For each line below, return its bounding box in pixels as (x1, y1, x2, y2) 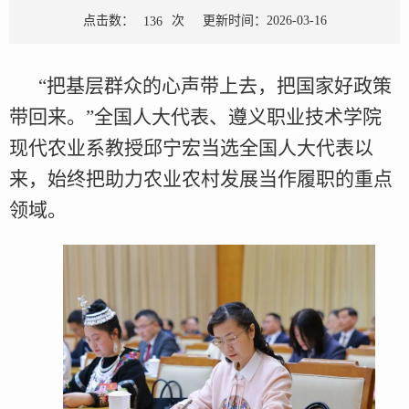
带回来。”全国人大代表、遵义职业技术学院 (9, 106, 382, 129)
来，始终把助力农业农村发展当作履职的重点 (9, 168, 393, 191)
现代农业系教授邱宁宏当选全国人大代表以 (9, 137, 373, 160)
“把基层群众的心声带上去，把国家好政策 (38, 75, 392, 98)
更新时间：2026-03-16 (202, 14, 327, 28)
